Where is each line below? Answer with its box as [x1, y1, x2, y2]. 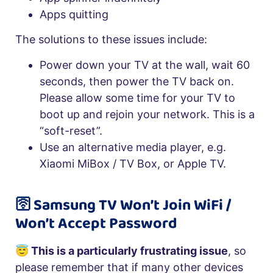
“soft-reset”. [40, 124, 102, 137]
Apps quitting [40, 7, 108, 21]
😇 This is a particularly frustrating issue [15, 244, 228, 257]
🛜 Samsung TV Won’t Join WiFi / [15, 193, 231, 218]
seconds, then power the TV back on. [40, 74, 234, 88]
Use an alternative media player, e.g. [40, 140, 226, 154]
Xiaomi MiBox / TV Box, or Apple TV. [40, 157, 226, 170]
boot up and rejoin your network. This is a [40, 107, 255, 121]
